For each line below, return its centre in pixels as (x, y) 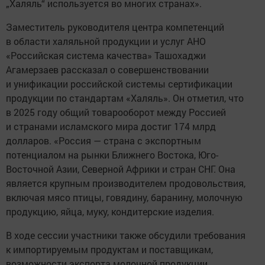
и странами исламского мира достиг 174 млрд (111, 127)
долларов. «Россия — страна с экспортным (104, 141)
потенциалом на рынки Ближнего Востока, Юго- (112, 155)
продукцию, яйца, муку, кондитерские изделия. (110, 212)
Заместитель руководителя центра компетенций (115, 27)
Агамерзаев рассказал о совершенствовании (107, 70)
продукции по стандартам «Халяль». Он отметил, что (125, 98)
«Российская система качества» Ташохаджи (106, 56)
